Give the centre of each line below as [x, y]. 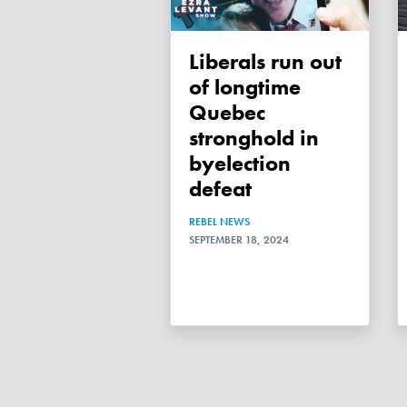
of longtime [245, 86]
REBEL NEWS [219, 221]
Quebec [227, 112]
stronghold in [254, 137]
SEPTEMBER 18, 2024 [239, 239]
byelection [240, 163]
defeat [220, 188]
